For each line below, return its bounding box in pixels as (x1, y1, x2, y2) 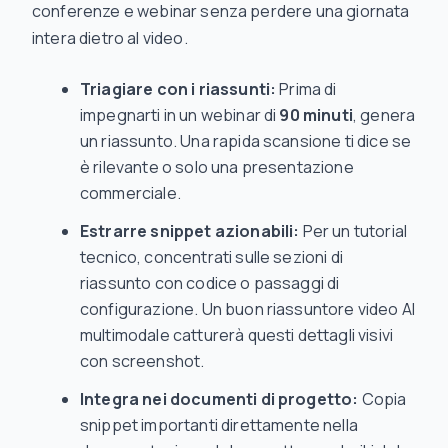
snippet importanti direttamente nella (80, 414, 358, 437)
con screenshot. (80, 350, 205, 373)
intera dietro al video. (32, 27, 188, 50)
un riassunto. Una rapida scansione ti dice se (80, 130, 412, 153)
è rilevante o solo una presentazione (80, 156, 354, 179)
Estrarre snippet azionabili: (80, 220, 300, 243)
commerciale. (80, 182, 181, 205)
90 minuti (279, 104, 353, 127)
